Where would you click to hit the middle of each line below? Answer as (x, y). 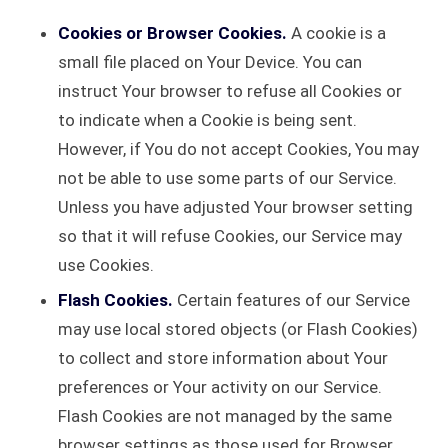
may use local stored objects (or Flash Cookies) (238, 329)
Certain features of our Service (291, 300)
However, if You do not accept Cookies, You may (238, 149)
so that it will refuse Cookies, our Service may (230, 236)
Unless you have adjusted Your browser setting (235, 207)
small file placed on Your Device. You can (210, 62)
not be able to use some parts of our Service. (227, 178)
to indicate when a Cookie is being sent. (207, 120)
